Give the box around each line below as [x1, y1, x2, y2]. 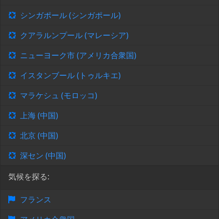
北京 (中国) [20, 130, 58, 141]
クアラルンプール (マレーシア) [20, 30, 129, 41]
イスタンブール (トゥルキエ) [20, 70, 121, 81]
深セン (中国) [20, 150, 66, 161]
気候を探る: [8, 171, 49, 182]
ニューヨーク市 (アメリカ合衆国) [20, 50, 136, 61]
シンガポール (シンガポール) [20, 10, 121, 21]
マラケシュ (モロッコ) [20, 90, 97, 101]
